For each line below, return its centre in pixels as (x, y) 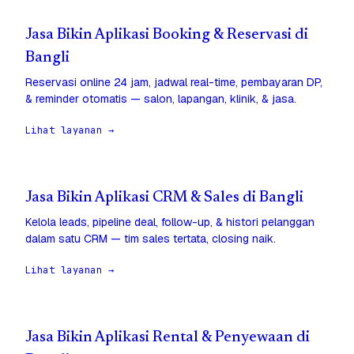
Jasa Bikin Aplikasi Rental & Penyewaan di (168, 338)
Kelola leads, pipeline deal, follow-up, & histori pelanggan (170, 222)
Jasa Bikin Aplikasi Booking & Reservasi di (167, 36)
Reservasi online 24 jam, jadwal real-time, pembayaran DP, (174, 83)
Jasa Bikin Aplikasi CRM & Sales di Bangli (164, 198)
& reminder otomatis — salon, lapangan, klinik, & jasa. (161, 99)
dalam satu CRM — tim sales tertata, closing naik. (151, 239)
